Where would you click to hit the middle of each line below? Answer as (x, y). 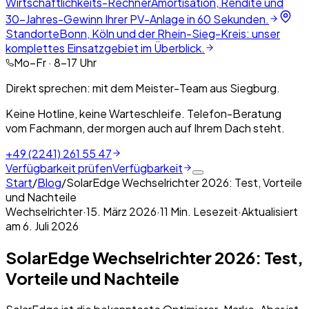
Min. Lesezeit (203, 211)
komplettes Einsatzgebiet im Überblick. (105, 48)
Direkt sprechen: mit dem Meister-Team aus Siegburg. (143, 88)
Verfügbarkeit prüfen (59, 168)
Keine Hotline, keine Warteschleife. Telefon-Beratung (143, 113)
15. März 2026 (121, 211)
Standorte (32, 33)
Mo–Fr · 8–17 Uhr (55, 62)
